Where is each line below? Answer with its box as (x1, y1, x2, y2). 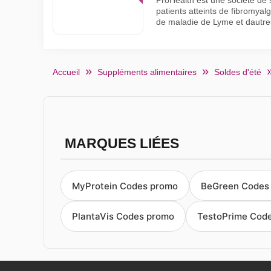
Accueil (53, 67, 80, 77)
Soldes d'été (214, 67, 261, 77)
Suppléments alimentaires (97, 67, 197, 77)
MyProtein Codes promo (72, 180, 178, 192)
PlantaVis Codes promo (72, 211, 174, 223)
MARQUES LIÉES (64, 136, 179, 151)
